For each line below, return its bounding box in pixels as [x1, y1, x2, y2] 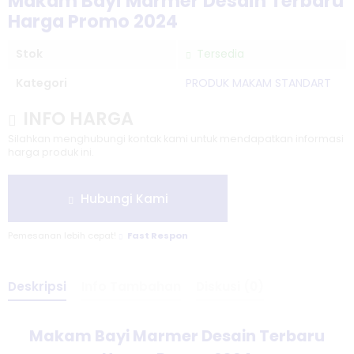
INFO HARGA [19, 106, 134, 131]
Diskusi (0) [196, 278, 264, 295]
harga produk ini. [8, 145, 94, 159]
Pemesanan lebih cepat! [8, 229, 119, 242]
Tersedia [194, 46, 244, 62]
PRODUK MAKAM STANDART [186, 75, 331, 91]
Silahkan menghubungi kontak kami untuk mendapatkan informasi [8, 132, 344, 145]
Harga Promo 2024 [8, 9, 178, 34]
